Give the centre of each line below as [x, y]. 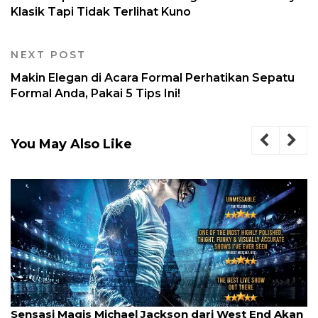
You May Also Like [71, 144]
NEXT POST [49, 55]
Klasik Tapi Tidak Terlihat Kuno [101, 12]
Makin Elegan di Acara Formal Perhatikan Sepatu [153, 78]
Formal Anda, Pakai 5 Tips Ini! [95, 94]
